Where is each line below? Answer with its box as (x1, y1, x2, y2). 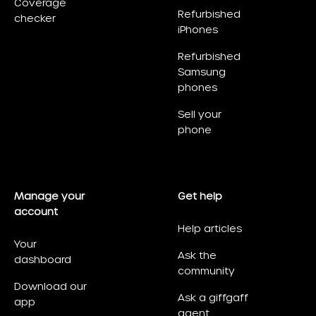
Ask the (178, 249, 217, 262)
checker (14, 12, 56, 25)
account (14, 205, 58, 219)
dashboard (14, 253, 71, 267)
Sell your (178, 108, 221, 121)
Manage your (14, 190, 85, 203)
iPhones (178, 23, 218, 37)
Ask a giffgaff (178, 291, 248, 305)
